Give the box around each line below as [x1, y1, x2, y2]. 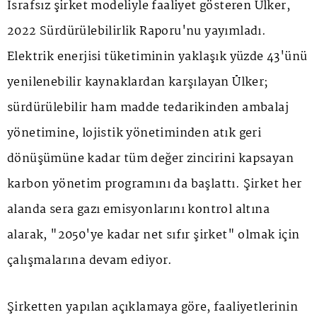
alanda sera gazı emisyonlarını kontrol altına [7, 200, 270, 219]
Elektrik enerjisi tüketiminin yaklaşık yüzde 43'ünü [7, 47, 308, 67]
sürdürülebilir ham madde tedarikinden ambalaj [7, 98, 289, 117]
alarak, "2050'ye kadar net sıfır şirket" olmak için [7, 225, 300, 245]
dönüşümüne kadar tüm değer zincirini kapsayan [7, 149, 294, 168]
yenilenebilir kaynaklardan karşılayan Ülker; [7, 72, 269, 92]
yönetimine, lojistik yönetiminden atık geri [7, 123, 262, 143]
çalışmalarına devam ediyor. [7, 250, 173, 270]
